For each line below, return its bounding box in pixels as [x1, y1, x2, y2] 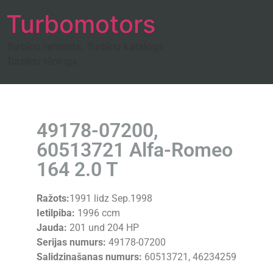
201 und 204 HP [67, 222, 139, 233]
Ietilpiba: [37, 207, 75, 219]
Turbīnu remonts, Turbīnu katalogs [6, 40, 163, 52]
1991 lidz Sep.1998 [69, 193, 152, 204]
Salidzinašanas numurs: [37, 251, 142, 263]
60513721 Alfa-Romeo [37, 138, 233, 161]
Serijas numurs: [37, 236, 106, 248]
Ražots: [37, 193, 69, 204]
